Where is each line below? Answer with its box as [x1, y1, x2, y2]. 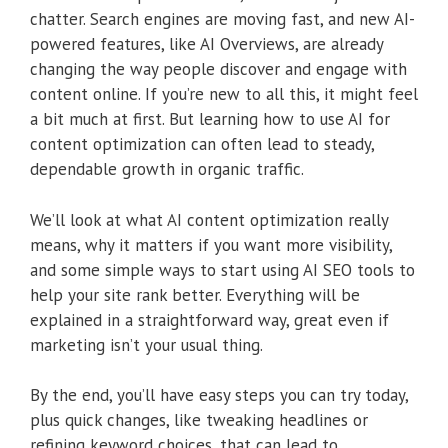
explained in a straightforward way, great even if [30, 308, 389, 331]
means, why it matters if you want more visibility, [30, 233, 392, 256]
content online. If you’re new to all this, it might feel [30, 83, 418, 106]
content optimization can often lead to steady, [30, 133, 374, 156]
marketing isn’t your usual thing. [30, 333, 263, 356]
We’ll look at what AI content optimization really [30, 208, 388, 231]
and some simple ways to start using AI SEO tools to [30, 258, 415, 281]
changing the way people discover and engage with [30, 58, 407, 81]
